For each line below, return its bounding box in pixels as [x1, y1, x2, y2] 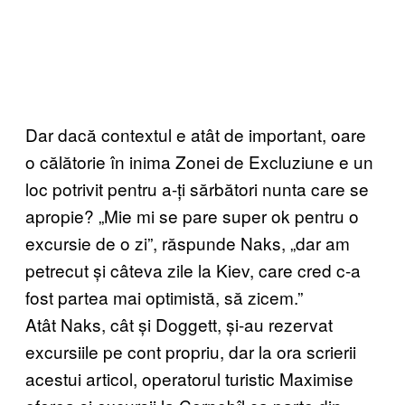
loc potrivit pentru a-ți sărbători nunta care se [25, 176, 369, 202]
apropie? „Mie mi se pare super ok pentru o [25, 203, 359, 229]
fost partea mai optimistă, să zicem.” [25, 285, 303, 310]
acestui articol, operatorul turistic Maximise [25, 366, 353, 391]
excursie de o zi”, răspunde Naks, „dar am [25, 231, 350, 256]
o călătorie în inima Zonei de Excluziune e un [25, 149, 373, 174]
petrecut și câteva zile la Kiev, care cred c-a [25, 258, 361, 283]
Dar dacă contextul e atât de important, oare [25, 122, 366, 147]
